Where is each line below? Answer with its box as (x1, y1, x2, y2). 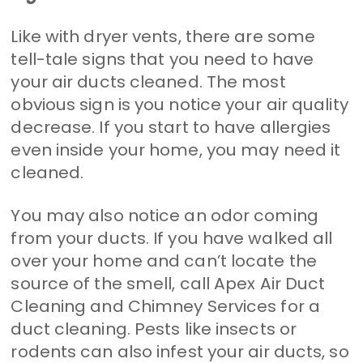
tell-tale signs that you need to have (11, 47, 314, 70)
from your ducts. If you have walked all (11, 226, 333, 250)
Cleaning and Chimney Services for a (11, 294, 320, 318)
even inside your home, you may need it (11, 138, 341, 161)
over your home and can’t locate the (11, 249, 317, 272)
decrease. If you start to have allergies (11, 115, 331, 139)
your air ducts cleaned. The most (11, 70, 286, 93)
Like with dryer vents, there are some (11, 24, 316, 48)
